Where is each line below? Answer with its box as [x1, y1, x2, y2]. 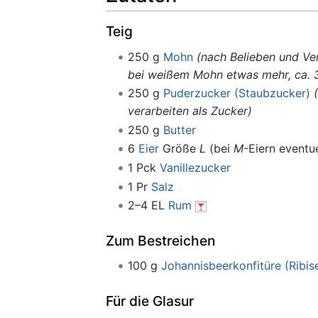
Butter [163, 122, 196, 137]
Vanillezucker [159, 160, 231, 175]
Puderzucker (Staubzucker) [163, 86, 310, 101]
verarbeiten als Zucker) [127, 104, 252, 119]
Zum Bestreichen [106, 231, 215, 249]
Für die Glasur [106, 292, 194, 309]
